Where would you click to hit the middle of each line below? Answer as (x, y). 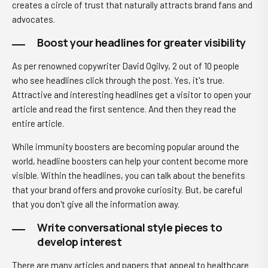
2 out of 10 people (205, 66)
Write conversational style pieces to (130, 227)
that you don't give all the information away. (96, 204)
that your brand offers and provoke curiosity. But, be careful (127, 190)
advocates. (34, 19)
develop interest (79, 242)
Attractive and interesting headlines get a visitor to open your (132, 95)
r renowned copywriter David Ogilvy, (102, 66)
